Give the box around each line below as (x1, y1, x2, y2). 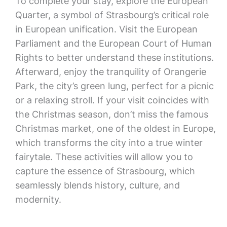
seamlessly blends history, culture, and (15, 180, 180, 191)
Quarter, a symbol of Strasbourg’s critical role (15, 10, 209, 20)
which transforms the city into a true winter (15, 137, 203, 148)
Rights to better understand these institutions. (15, 52, 214, 63)
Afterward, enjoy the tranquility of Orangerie (15, 66, 206, 77)
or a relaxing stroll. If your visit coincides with (15, 95, 209, 105)
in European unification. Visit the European (15, 24, 198, 34)
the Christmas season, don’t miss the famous (15, 109, 208, 120)
